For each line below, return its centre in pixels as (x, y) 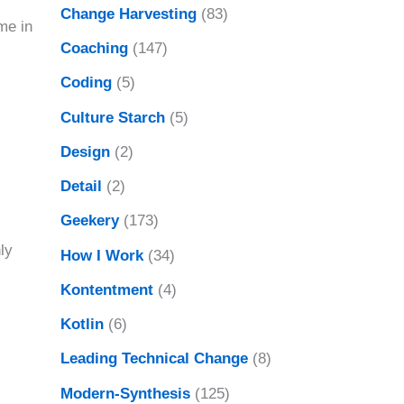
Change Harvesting (128, 14)
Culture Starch (112, 117)
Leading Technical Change (154, 359)
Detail (81, 186)
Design (85, 151)
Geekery (89, 221)
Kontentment (106, 289)
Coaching (94, 48)
